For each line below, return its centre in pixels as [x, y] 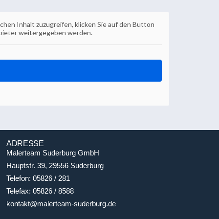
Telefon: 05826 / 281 [38, 178]
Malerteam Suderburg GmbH [53, 153]
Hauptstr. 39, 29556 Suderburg [55, 165]
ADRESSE [25, 143]
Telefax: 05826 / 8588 [40, 191]
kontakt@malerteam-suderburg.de [61, 204]
